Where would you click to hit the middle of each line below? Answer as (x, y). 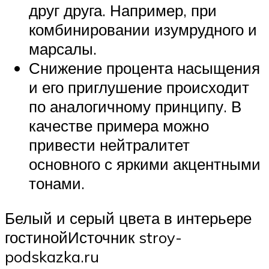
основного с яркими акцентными (145, 164)
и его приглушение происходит (139, 87)
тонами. (57, 183)
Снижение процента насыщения (144, 68)
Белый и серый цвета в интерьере (128, 218)
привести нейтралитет (109, 145)
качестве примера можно (119, 126)
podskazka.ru (52, 256)
